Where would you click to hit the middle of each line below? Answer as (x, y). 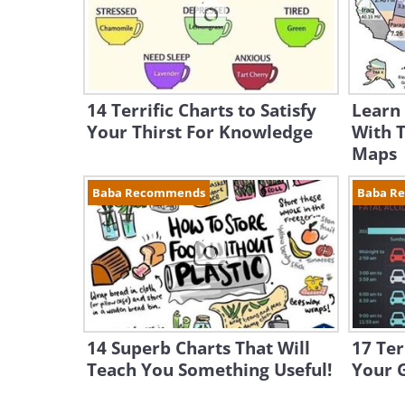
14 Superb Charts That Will (198, 348)
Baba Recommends (149, 193)
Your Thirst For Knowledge (200, 132)
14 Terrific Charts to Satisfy (202, 110)
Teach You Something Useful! (209, 370)
